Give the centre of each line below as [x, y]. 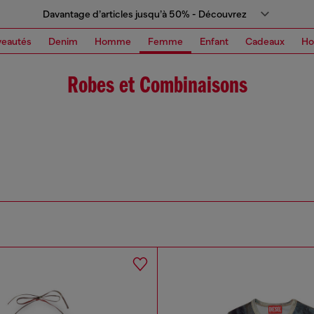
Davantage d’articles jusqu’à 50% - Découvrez [144, 14]
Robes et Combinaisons [157, 87]
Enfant [214, 41]
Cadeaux [265, 41]
